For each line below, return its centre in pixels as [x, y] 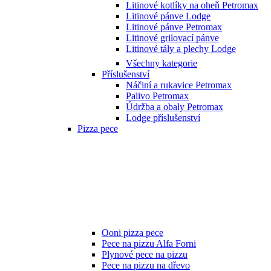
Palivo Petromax [157, 96]
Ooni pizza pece [132, 232]
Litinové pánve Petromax [174, 27]
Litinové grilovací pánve [172, 38]
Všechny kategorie [162, 63]
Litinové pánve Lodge [168, 16]
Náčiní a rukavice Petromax [179, 85]
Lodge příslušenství [163, 117]
